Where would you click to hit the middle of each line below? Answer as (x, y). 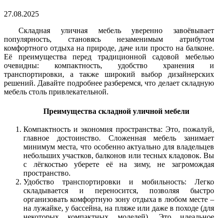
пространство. (47, 173)
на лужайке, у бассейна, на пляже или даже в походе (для (119, 208)
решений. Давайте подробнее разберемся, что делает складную (109, 83)
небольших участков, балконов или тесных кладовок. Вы (119, 156)
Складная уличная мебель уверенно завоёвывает (116, 30)
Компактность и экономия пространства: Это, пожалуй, (119, 129)
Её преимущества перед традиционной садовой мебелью (109, 56)
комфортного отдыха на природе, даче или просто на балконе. (109, 48)
